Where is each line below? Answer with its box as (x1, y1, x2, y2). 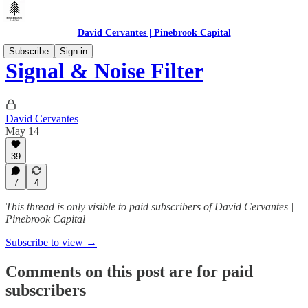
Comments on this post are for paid (5, 262, 253, 280)
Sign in (60, 46, 87, 56)
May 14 (5, 124, 39, 137)
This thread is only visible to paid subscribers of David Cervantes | (5, 201, 294, 212)
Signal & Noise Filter (5, 58, 203, 84)
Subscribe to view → (5, 236, 97, 248)
